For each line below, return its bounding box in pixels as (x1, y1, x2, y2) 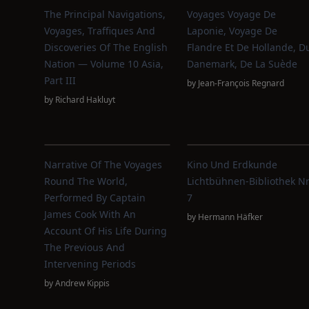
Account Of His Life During (44, 224, 167, 237)
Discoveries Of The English (44, 41, 168, 54)
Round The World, (44, 175, 128, 188)
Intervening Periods (44, 257, 136, 270)
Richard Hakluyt (55, 94, 115, 106)
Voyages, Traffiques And (44, 24, 155, 37)
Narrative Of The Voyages (44, 158, 162, 171)
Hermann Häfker (197, 211, 263, 223)
